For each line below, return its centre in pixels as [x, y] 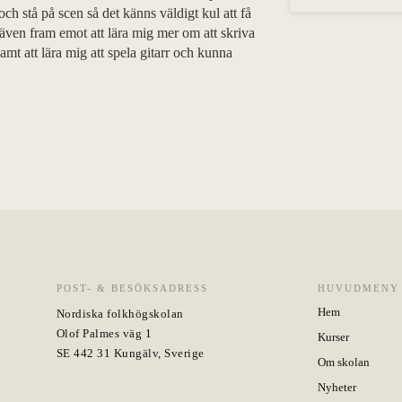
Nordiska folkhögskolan [120, 314]
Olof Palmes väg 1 [104, 333]
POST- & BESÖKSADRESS [132, 288]
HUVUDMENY [359, 288]
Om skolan [344, 362]
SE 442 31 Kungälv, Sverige [130, 353]
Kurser [334, 337]
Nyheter [337, 387]
